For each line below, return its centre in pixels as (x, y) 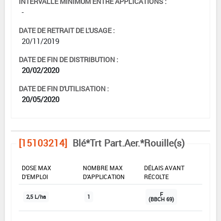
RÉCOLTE (156, 176)
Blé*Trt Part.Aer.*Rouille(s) (129, 143)
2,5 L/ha (36, 197)
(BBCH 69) (161, 199)
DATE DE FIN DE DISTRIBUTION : (69, 59)
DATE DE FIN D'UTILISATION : (64, 88)
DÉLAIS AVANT (164, 167)
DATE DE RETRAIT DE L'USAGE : (67, 30)
